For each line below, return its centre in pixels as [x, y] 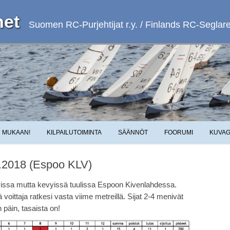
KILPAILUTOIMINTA [74, 133]
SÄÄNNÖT [133, 133]
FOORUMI [179, 133]
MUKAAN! [16, 133]
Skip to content [139, 125]
